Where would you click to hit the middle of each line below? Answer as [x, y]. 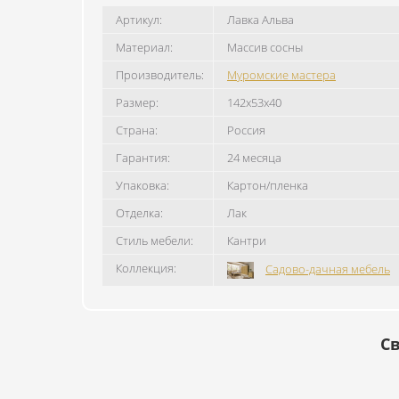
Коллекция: [146, 268]
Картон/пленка [268, 185]
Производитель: [160, 75]
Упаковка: [142, 185]
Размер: [137, 102]
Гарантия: [143, 158]
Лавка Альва [261, 20]
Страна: [137, 130]
